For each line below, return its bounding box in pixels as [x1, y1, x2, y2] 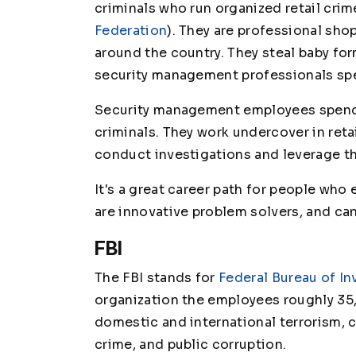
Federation [95, 21, 168, 39]
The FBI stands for [95, 269, 219, 286]
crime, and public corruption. [95, 335, 287, 353]
